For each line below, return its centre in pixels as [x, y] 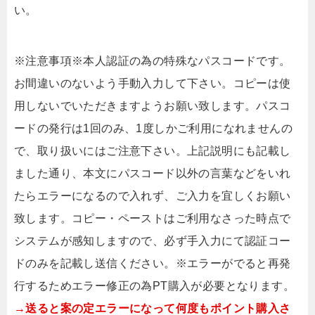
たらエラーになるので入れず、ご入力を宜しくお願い [153, 195]
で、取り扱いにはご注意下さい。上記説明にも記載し [153, 150]
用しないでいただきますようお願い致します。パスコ [153, 105]
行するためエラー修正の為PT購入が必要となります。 [154, 285]
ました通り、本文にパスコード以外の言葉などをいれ [153, 173]
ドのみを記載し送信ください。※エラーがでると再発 [153, 263]
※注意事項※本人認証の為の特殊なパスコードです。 [153, 60]
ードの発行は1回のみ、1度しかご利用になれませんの [153, 128]
